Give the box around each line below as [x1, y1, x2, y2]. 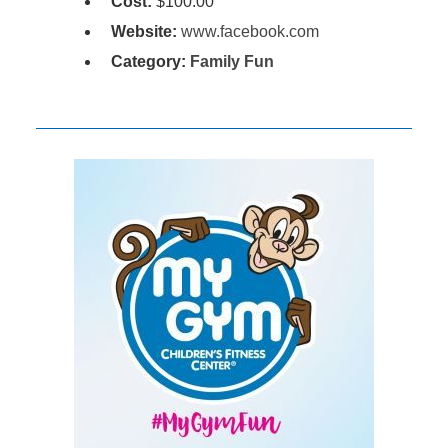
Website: [110, 22, 177, 40]
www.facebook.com [180, 22, 319, 40]
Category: [110, 52, 190, 70]
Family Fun [189, 52, 274, 70]
